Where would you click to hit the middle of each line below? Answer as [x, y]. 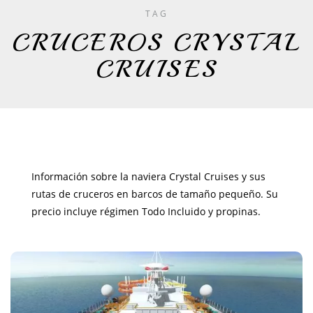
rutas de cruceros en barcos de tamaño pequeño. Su [155, 194]
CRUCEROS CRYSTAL [156, 43]
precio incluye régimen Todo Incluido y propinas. [146, 212]
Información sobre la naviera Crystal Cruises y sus [148, 177]
